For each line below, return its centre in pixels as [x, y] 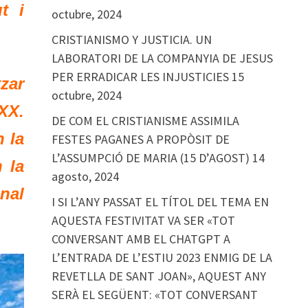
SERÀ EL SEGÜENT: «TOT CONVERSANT [154, 295]
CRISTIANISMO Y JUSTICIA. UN [131, 40]
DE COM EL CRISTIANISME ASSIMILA [145, 121]
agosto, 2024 [85, 176]
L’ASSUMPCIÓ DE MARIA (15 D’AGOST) [150, 158]
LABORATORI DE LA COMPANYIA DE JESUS [162, 58]
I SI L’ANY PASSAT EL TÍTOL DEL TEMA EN [160, 202]
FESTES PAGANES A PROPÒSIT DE [140, 139]
